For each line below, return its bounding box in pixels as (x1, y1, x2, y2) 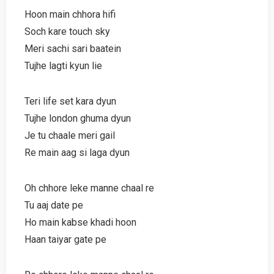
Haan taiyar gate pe (24, 233, 106, 245)
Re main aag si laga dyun (24, 146, 130, 158)
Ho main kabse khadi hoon (24, 216, 136, 228)
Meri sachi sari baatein (24, 42, 121, 54)
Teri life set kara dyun (24, 95, 116, 107)
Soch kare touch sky (24, 25, 110, 37)
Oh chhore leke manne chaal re (24, 182, 154, 194)
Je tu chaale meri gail (24, 129, 115, 141)
